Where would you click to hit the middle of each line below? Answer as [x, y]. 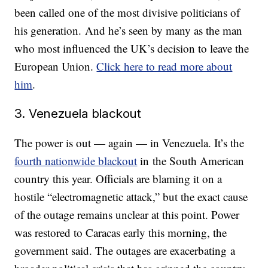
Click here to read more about [165, 66]
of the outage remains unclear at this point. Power [127, 214]
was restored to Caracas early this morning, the [121, 232]
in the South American [191, 161]
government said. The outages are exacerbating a [125, 250]
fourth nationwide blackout [76, 161]
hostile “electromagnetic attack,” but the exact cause [131, 197]
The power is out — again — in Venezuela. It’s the [130, 143]
